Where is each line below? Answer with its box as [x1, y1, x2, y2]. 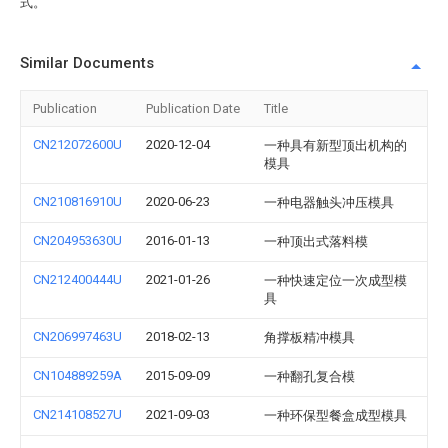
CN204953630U [33, 233, 122, 248]
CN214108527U [33, 407, 122, 422]
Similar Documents [20, 54, 154, 72]
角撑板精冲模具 [264, 330, 355, 345]
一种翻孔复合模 [264, 369, 355, 384]
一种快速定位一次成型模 [264, 273, 407, 288]
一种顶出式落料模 [264, 234, 368, 249]
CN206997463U [33, 329, 122, 344]
